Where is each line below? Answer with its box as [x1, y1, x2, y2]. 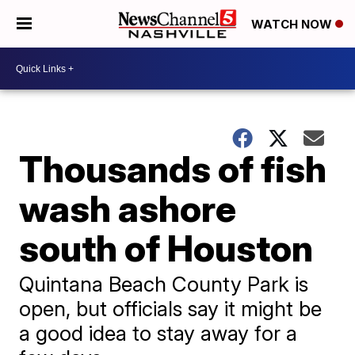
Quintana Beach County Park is [19, 272, 309, 296]
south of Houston [19, 226, 314, 270]
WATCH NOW [251, 17, 335, 32]
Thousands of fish [19, 147, 327, 191]
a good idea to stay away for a [19, 321, 298, 345]
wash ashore [19, 186, 237, 231]
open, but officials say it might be [19, 296, 323, 321]
